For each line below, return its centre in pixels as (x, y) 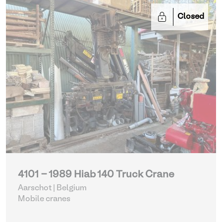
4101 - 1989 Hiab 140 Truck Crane (96, 175)
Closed (191, 17)
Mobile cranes (44, 199)
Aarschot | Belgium (52, 188)
